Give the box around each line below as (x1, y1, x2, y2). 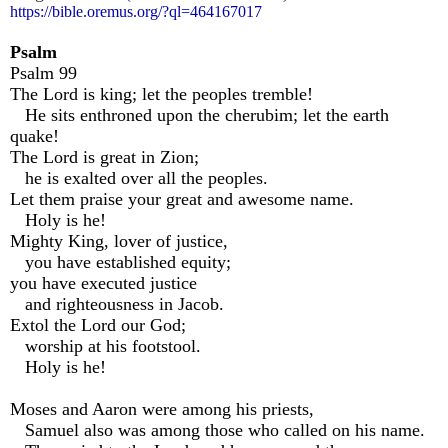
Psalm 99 (10, 63, 77, 84)
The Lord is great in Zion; (10, 147, 199, 168)
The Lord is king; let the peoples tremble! (10, 84, 313, 105)
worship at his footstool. (10, 336, 201, 357)
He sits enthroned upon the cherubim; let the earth (10, 105, 389, 126)
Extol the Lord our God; (10, 315, 186, 336)
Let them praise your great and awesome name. (10, 189, 354, 210)
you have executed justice (10, 273, 197, 294)
